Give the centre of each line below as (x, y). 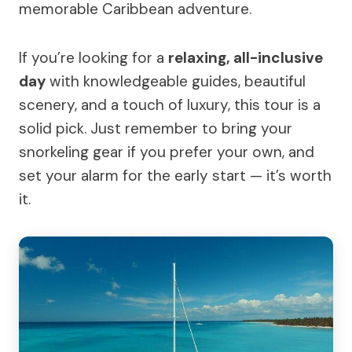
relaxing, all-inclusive (246, 57)
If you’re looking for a (93, 57)
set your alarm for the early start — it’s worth (175, 175)
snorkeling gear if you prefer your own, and (167, 152)
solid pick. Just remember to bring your (156, 128)
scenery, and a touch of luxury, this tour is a (170, 104)
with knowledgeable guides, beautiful (176, 81)
